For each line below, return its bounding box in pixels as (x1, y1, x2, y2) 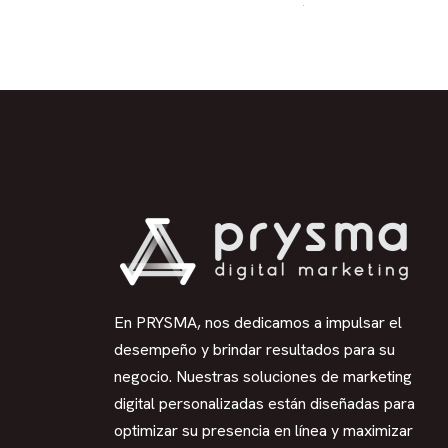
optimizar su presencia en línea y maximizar (114, 420, 413, 441)
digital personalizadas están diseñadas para (114, 393, 415, 414)
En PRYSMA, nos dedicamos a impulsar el (114, 312, 402, 333)
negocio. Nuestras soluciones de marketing (114, 366, 412, 387)
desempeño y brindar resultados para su (114, 339, 395, 360)
